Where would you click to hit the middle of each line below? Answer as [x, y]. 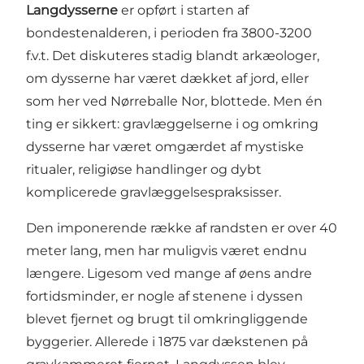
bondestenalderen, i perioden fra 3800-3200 [169, 32]
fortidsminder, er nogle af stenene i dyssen [165, 296]
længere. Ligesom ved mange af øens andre [169, 273]
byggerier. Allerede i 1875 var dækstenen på [167, 341]
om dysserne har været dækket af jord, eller [167, 78]
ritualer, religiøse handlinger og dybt [144, 169]
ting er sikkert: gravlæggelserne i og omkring [172, 123]
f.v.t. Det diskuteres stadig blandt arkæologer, [173, 55]
